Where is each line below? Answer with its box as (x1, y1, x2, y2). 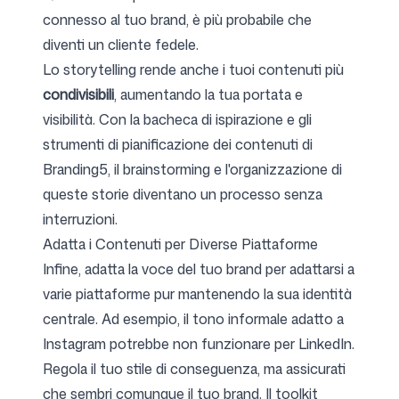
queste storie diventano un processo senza (43, 184, 322, 204)
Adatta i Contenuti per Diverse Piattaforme (43, 234, 318, 254)
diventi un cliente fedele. (43, 35, 199, 54)
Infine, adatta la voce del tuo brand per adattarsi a (43, 259, 354, 279)
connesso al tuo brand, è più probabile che (43, 10, 312, 29)
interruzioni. (43, 209, 118, 229)
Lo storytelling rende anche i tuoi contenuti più (43, 60, 344, 79)
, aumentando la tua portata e (114, 85, 303, 104)
